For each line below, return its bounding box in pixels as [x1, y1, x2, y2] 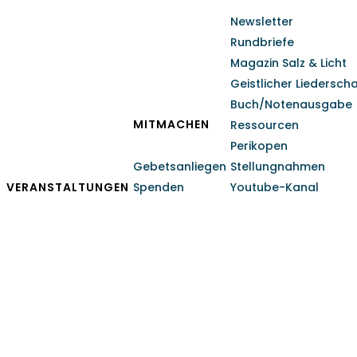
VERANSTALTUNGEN [6, 179, 129, 195]
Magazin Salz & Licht [230, 55, 347, 71]
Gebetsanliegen [133, 159, 226, 175]
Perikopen [230, 138, 288, 154]
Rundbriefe [230, 34, 294, 50]
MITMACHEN [133, 116, 210, 132]
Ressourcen [230, 117, 299, 133]
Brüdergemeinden [6, 206, 273, 247]
